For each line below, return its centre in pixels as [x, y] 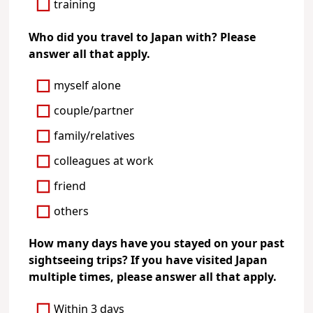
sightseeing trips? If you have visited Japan [148, 261]
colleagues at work [104, 162]
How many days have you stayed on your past [156, 244]
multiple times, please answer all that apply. [152, 278]
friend [70, 187]
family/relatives [95, 137]
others [72, 212]
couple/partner [94, 111]
